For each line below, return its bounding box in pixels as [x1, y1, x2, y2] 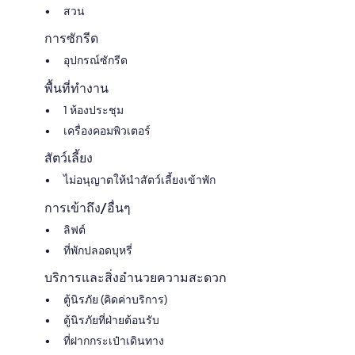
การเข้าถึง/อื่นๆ [44, 200, 131, 216]
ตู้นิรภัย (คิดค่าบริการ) [63, 292, 167, 307]
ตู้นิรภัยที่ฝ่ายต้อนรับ [63, 312, 159, 327]
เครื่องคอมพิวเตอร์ [63, 123, 151, 138]
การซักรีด [44, 30, 98, 46]
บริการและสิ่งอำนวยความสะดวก [44, 269, 227, 285]
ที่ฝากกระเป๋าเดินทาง [63, 333, 164, 348]
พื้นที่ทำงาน [44, 80, 109, 96]
